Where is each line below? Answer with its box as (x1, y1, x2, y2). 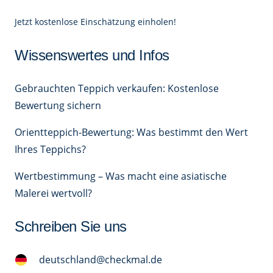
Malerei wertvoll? (15, 186, 92, 200)
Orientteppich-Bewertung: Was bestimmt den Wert (15, 126, 248, 140)
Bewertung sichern (15, 99, 101, 113)
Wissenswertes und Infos (15, 47, 169, 64)
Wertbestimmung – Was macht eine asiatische (15, 169, 227, 183)
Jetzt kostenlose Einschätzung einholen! (15, 16, 176, 28)
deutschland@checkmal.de (38, 253, 162, 267)
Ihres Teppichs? (15, 143, 86, 157)
